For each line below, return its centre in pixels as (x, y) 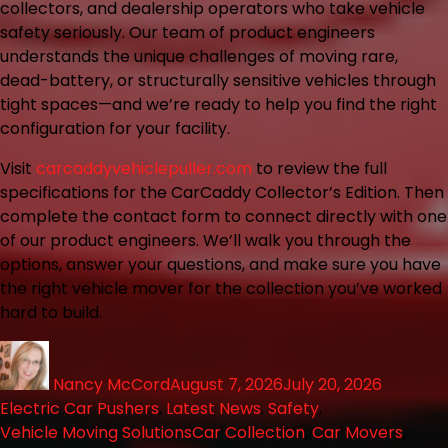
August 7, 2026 (226, 384)
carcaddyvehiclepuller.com (144, 168)
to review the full (319, 168)
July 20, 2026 (332, 384)
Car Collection (248, 432)
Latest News (213, 408)
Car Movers (357, 432)
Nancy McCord (111, 384)
